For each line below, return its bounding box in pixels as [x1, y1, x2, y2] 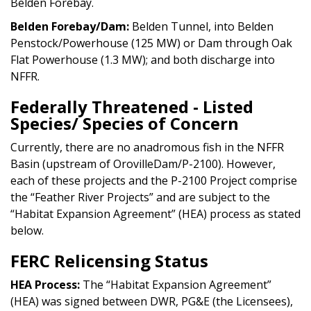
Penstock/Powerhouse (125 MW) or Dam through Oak [10, 35, 292, 51]
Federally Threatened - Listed [10, 94, 253, 118]
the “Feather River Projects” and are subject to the [10, 189, 270, 205]
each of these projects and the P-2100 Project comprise [10, 172, 297, 188]
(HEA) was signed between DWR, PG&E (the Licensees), [10, 293, 293, 309]
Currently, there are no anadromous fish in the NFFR [10, 139, 284, 155]
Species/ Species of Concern [10, 111, 239, 135]
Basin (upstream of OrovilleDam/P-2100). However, [10, 155, 276, 171]
